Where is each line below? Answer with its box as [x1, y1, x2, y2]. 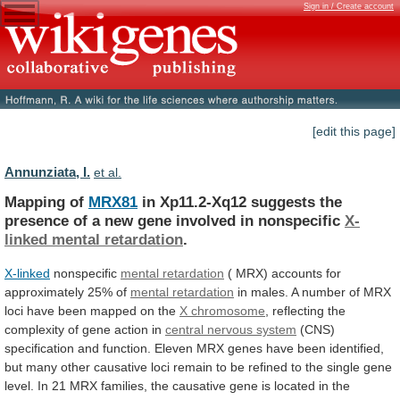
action [114, 321, 148, 337]
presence [4, 211, 69, 229]
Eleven [154, 340, 193, 355]
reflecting [272, 303, 324, 318]
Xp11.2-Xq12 [160, 192, 246, 211]
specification [4, 340, 74, 355]
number [302, 284, 346, 299]
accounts [271, 265, 322, 280]
